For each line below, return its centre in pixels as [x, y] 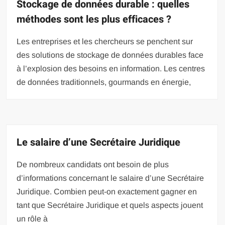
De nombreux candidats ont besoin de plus [93, 164]
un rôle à [32, 219]
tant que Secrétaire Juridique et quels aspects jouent [110, 205]
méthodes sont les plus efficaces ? [94, 19]
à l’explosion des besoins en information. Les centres [111, 69]
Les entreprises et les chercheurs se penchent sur [105, 41]
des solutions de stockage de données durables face [110, 55]
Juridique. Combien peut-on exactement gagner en [107, 192]
